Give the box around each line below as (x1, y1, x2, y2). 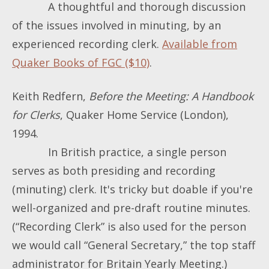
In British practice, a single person (12, 144, 226, 159)
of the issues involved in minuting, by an (12, 17, 221, 32)
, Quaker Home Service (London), (60, 107, 229, 122)
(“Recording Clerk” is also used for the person (12, 219, 246, 234)
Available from (162, 36, 237, 51)
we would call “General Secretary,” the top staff (12, 237, 255, 252)
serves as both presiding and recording (12, 163, 216, 178)
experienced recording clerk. (12, 36, 162, 51)
